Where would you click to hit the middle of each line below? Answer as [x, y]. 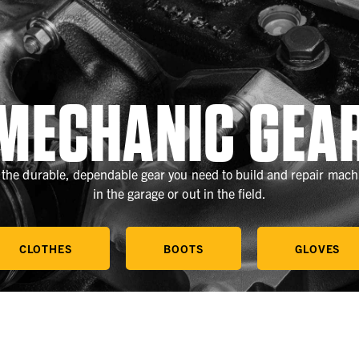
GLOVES [317, 248]
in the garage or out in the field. [179, 193]
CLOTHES [46, 248]
